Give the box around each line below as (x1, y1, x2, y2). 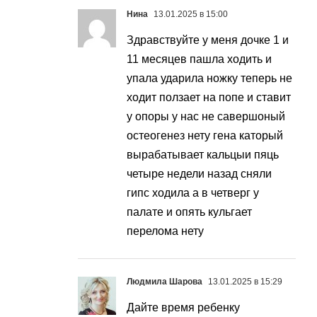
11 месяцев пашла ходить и (127, 53, 272, 66)
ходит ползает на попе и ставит (127, 91, 291, 104)
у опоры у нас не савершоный (127, 110, 285, 123)
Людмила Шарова (127, 277, 202, 287)
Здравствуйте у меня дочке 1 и (127, 34, 289, 47)
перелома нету (127, 225, 204, 238)
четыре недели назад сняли (127, 168, 272, 180)
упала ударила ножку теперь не (127, 72, 292, 85)
